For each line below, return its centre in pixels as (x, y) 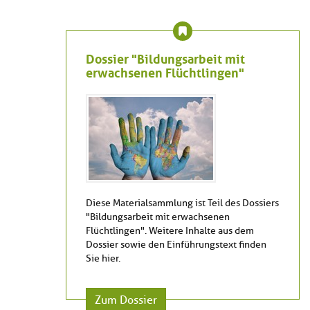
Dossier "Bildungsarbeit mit (165, 58)
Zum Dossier (126, 301)
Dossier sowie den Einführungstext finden (176, 245)
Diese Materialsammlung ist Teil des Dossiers (182, 203)
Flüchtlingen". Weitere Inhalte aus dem (170, 231)
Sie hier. (103, 259)
